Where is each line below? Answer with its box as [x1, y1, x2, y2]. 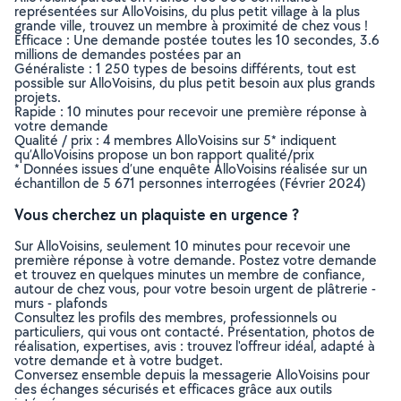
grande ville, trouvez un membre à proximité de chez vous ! [14, 16, 368, 35]
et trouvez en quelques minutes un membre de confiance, [14, 265, 365, 284]
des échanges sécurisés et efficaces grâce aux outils [14, 380, 332, 398]
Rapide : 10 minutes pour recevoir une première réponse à [14, 102, 367, 121]
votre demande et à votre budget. [14, 351, 223, 370]
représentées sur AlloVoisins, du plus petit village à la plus [14, 2, 360, 21]
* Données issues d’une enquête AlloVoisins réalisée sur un [14, 159, 367, 178]
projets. [14, 88, 61, 107]
